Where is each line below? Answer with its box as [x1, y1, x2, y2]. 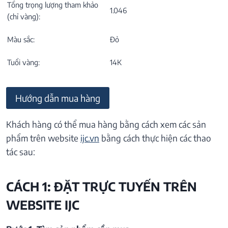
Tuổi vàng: [7, 57, 40, 67]
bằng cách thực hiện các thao [99, 132, 211, 144]
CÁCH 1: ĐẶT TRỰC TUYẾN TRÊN [6, 178, 197, 194]
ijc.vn [80, 132, 99, 144]
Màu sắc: [7, 34, 35, 44]
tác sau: [6, 146, 35, 157]
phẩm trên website [6, 132, 80, 144]
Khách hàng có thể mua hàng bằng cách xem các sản [6, 118, 206, 130]
